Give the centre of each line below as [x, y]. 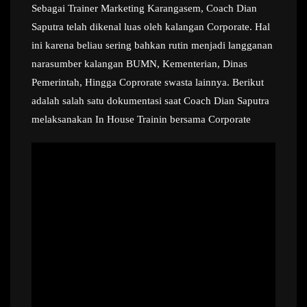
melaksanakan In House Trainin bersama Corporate [141, 119]
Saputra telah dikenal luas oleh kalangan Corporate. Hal [151, 27]
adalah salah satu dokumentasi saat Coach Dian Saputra [150, 101]
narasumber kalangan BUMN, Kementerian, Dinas [139, 64]
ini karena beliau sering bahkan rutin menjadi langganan [152, 45]
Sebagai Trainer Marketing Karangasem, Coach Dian [144, 8]
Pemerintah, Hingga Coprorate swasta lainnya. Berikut [148, 82]
